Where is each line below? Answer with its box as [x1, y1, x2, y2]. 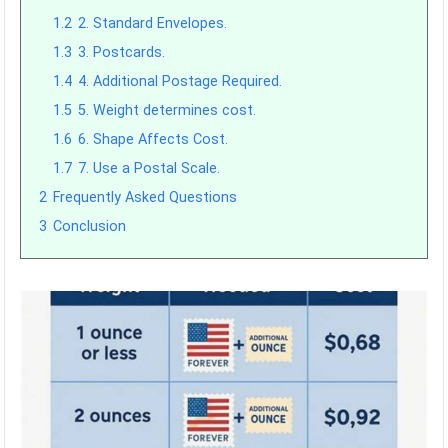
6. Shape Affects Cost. [78, 131, 229, 148]
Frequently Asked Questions [53, 189, 238, 206]
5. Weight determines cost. [78, 102, 257, 119]
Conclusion [53, 218, 127, 235]
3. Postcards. [78, 44, 166, 61]
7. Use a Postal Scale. [78, 160, 221, 177]
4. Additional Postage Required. [78, 73, 283, 90]
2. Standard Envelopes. [78, 15, 228, 32]
